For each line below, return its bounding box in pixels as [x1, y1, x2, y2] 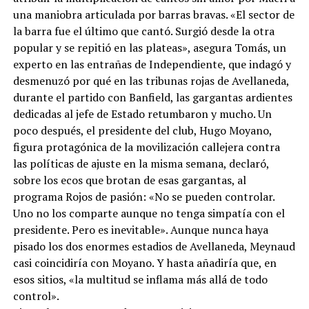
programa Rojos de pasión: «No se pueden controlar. [12, 188, 275, 204]
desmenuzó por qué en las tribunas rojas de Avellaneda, [12, 72, 289, 88]
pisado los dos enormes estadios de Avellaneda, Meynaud [12, 238, 295, 254]
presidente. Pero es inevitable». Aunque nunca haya [12, 221, 268, 237]
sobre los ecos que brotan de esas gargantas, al [12, 172, 246, 188]
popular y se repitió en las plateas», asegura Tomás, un [12, 39, 286, 55]
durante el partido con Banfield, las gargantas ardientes [12, 89, 292, 105]
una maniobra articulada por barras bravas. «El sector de [12, 6, 295, 22]
